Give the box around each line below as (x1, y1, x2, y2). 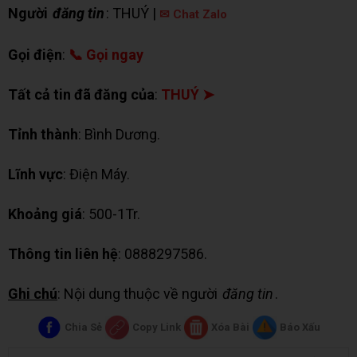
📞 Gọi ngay (69, 46, 143, 64)
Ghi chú (8, 285, 57, 303)
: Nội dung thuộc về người (57, 285, 221, 303)
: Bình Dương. (78, 126, 160, 143)
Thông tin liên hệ (8, 245, 118, 263)
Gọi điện (8, 46, 62, 64)
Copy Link (131, 321, 181, 334)
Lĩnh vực (8, 166, 63, 183)
